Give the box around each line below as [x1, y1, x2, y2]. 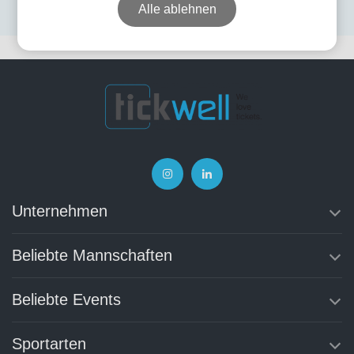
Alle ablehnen [137, 2, 217, 16]
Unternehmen [12, 202, 107, 220]
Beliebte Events [12, 291, 121, 309]
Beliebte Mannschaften [12, 247, 172, 265]
